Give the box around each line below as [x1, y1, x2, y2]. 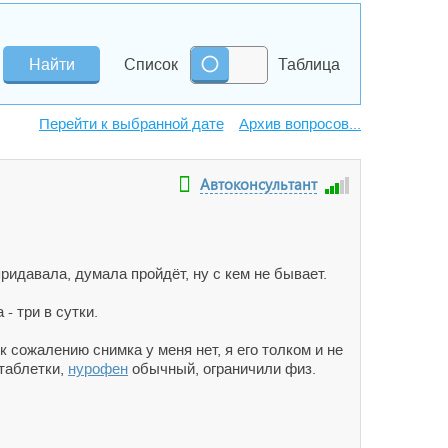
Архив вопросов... [239, 115, 361, 132]
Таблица [278, 56, 340, 73]
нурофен [68, 360, 128, 377]
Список [124, 56, 178, 73]
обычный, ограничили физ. [128, 360, 316, 377]
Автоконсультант [200, 174, 317, 194]
